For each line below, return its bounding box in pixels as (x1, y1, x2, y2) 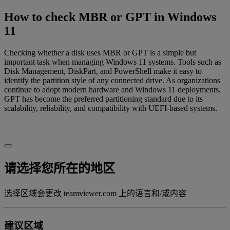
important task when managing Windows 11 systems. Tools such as (4, 57, 221, 67)
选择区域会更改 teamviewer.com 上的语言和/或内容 (4, 189, 186, 198)
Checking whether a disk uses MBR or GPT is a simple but (4, 48, 196, 57)
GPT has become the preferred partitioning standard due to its (4, 94, 203, 104)
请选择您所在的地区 (4, 162, 115, 176)
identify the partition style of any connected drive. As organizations (4, 76, 220, 85)
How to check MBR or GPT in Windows (4, 10, 216, 24)
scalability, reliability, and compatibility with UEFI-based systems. (4, 104, 217, 113)
